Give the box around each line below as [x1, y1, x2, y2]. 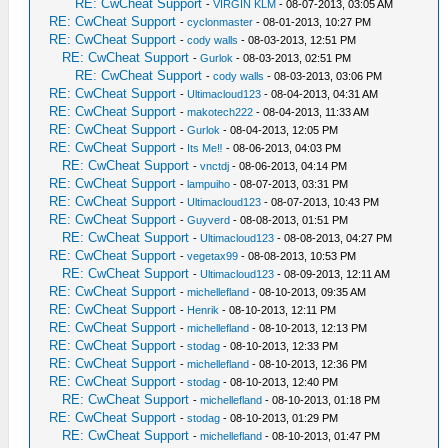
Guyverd [187, 214, 231, 226]
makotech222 [187, 106, 254, 118]
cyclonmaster [187, 16, 254, 28]
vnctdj [200, 160, 230, 172]
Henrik [187, 304, 220, 316]
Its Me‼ [187, 142, 224, 154]
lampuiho [187, 178, 231, 190]
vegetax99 [187, 250, 239, 262]
